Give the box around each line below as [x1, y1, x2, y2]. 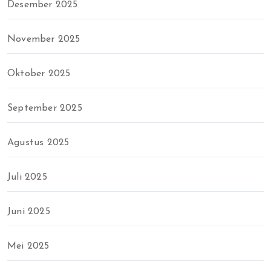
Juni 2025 [7, 207, 50, 217]
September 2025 [7, 103, 82, 113]
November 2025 [7, 34, 80, 44]
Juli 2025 [7, 172, 47, 182]
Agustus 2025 [7, 138, 70, 148]
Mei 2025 [7, 241, 50, 251]
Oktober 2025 [7, 69, 71, 79]
